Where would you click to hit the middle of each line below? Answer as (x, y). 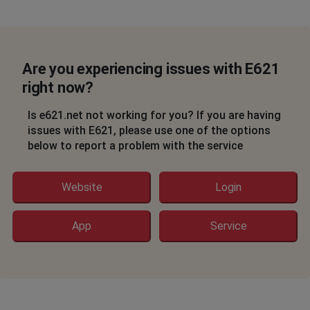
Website (82, 187)
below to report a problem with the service (135, 145)
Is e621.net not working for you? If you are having (154, 115)
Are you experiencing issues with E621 (151, 69)
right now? (58, 87)
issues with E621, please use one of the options (149, 130)
